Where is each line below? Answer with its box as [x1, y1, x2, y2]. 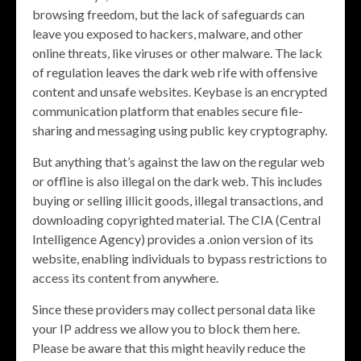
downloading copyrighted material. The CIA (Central [32, 212, 321, 228]
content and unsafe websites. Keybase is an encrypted [32, 84, 327, 100]
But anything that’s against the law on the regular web [32, 154, 325, 170]
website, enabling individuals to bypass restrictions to [32, 251, 327, 267]
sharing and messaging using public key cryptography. [32, 122, 327, 139]
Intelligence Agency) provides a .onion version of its [32, 231, 313, 247]
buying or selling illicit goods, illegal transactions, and [32, 193, 323, 209]
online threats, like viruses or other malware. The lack [32, 45, 322, 61]
